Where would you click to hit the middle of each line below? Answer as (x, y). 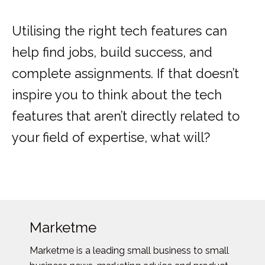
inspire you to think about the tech (117, 95)
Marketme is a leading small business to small (129, 251)
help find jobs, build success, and (112, 52)
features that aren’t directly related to (126, 116)
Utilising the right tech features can (119, 31)
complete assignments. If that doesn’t (125, 74)
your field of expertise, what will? (111, 138)
